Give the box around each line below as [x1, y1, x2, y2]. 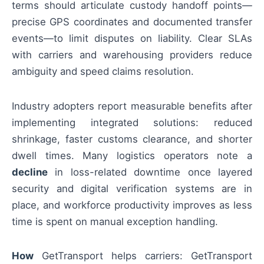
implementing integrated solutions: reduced [12, 116, 252, 128]
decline [12, 166, 48, 178]
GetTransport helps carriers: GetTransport [34, 249, 252, 262]
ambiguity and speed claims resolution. [12, 65, 194, 78]
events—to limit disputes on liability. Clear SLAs [12, 32, 252, 45]
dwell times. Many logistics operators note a [12, 149, 252, 161]
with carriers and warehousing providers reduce [12, 49, 252, 61]
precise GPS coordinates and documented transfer [12, 16, 252, 28]
